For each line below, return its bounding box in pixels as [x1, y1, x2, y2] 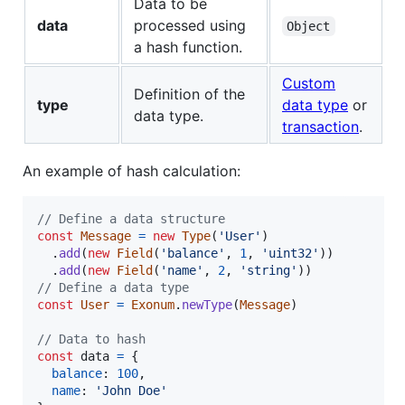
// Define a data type [37, 280, 189, 296]
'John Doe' [95, 383, 167, 399]
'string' [240, 263, 297, 278]
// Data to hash [37, 332, 146, 347]
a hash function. [134, 38, 242, 57]
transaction [282, 118, 359, 137]
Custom [282, 74, 335, 93]
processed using [134, 16, 246, 35]
